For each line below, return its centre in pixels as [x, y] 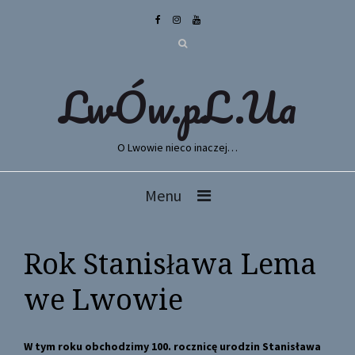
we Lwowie [103, 300]
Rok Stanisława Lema [170, 265]
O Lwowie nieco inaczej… [177, 147]
